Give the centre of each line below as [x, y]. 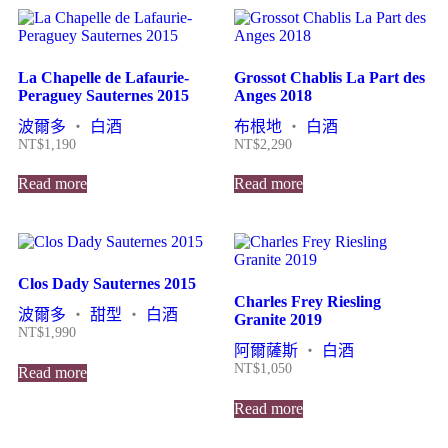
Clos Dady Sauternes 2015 [107, 284]
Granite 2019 [278, 320]
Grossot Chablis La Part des [329, 77]
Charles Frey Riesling [307, 302]
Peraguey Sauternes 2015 [103, 95]
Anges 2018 [273, 95]
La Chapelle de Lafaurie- [103, 77]
